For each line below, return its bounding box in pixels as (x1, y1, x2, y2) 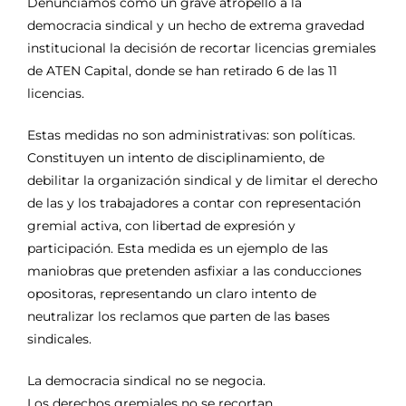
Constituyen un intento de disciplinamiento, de (27, 149, 324, 166)
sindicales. (27, 330, 92, 347)
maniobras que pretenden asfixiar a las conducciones (27, 262, 362, 279)
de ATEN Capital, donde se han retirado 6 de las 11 (27, 62, 337, 79)
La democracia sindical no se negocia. (27, 372, 266, 389)
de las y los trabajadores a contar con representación (27, 194, 361, 211)
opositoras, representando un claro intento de (27, 285, 316, 302)
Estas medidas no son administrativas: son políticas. (27, 126, 355, 143)
